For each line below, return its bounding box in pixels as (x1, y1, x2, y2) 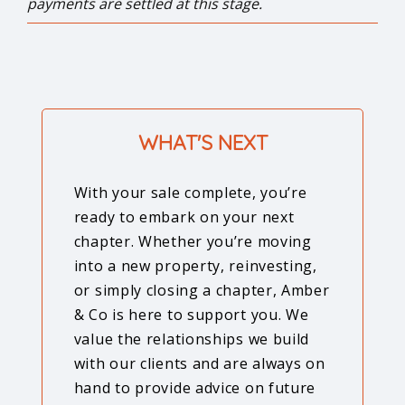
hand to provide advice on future (73, 378, 316, 398)
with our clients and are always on (73, 353, 325, 373)
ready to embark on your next (73, 207, 295, 227)
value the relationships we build (73, 329, 310, 349)
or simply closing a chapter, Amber (73, 280, 330, 300)
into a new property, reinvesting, (73, 256, 317, 276)
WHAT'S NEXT (137, 129, 268, 155)
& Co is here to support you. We (73, 305, 309, 325)
